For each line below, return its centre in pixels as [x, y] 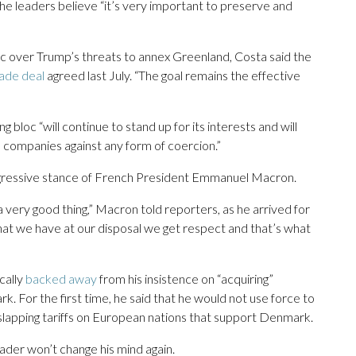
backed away [61, 279]
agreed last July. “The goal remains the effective [172, 75]
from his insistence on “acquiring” [185, 279]
